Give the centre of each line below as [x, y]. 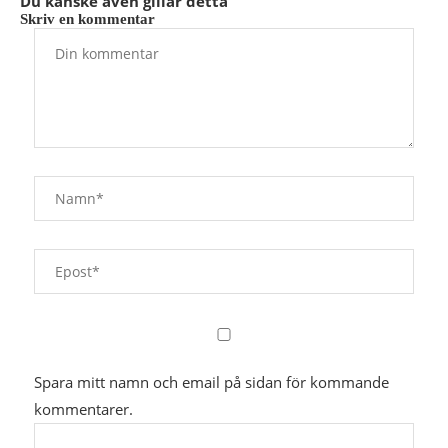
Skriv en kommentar [87, 19]
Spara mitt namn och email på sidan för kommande [211, 382]
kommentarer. [83, 409]
